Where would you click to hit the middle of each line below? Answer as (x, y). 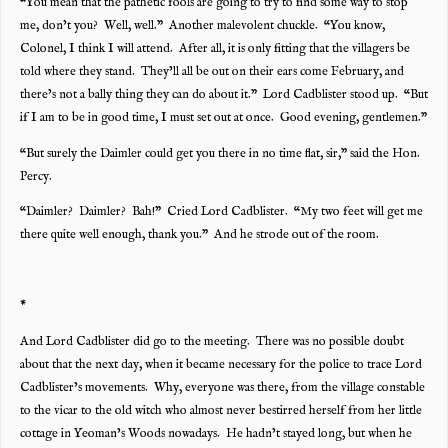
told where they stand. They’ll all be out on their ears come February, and (211, 71)
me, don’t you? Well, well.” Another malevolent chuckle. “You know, (202, 25)
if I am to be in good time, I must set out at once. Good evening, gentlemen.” (223, 117)
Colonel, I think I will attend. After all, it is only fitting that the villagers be (214, 48)
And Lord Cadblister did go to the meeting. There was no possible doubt (211, 341)
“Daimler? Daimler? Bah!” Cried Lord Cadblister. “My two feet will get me (221, 212)
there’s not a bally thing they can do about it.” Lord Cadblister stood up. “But (223, 94)
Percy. (35, 176)
